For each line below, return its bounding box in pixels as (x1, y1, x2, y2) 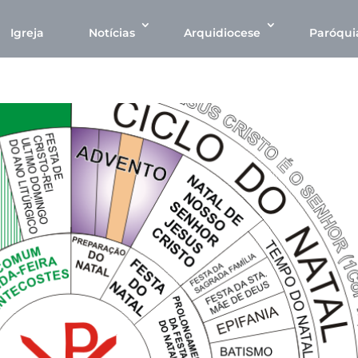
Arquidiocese (184, 26, 261, 40)
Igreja (10, 26, 44, 40)
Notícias (89, 26, 135, 40)
